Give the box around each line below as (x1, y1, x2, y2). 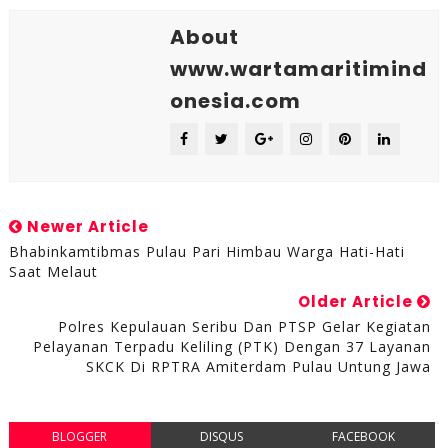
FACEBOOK (332, 428, 396, 445)
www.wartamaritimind (169, 55, 427, 83)
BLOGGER (52, 428, 108, 445)
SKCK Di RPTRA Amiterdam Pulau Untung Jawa (86, 357, 432, 376)
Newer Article (22, 216, 149, 237)
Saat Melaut (8, 262, 98, 281)
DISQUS (200, 428, 244, 445)
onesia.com (169, 87, 301, 115)
